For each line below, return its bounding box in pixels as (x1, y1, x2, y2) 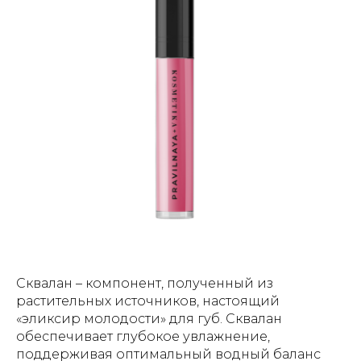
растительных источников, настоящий (16, 293, 280, 309)
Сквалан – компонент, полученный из (16, 276, 273, 291)
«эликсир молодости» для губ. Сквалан (16, 311, 282, 326)
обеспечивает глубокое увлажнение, (16, 329, 270, 344)
